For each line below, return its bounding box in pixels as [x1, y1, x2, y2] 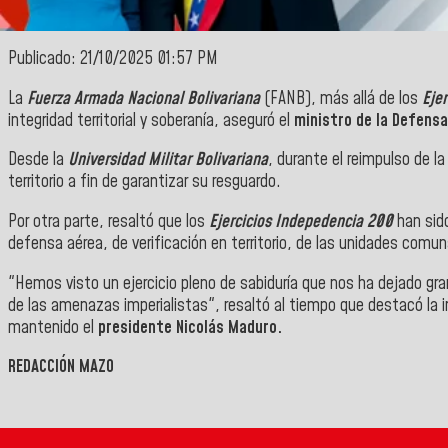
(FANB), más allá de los [260, 86, 422, 111]
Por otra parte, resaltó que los [8, 210, 205, 235]
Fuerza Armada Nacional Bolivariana [27, 86, 260, 111]
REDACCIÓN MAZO [8, 355, 114, 380]
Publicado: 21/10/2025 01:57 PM [8, 47, 218, 72]
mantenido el [8, 315, 98, 340]
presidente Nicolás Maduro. [98, 315, 282, 340]
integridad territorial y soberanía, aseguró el [8, 108, 294, 133]
